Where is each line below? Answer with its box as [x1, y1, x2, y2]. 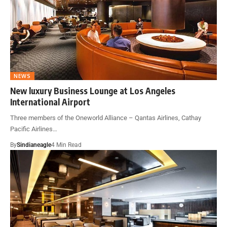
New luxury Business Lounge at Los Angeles [10, 85, 175, 96]
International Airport [10, 96, 90, 107]
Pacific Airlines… [10, 125, 57, 133]
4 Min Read [51, 141, 82, 148]
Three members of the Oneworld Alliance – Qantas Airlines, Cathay [10, 113, 201, 122]
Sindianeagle [17, 141, 51, 148]
